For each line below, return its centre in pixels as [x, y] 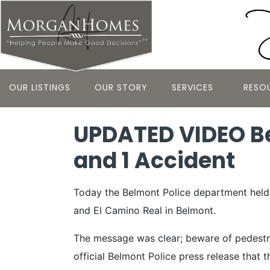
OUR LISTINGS [40, 87]
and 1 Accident [154, 160]
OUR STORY [121, 87]
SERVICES [193, 87]
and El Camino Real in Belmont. [145, 210]
